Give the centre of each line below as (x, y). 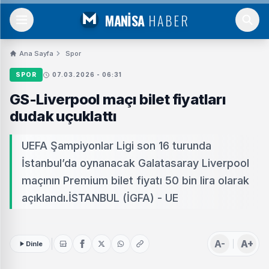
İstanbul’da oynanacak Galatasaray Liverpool (135, 163)
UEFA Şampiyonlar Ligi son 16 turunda (116, 146)
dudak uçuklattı (63, 116)
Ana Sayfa (36, 53)
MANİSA (125, 20)
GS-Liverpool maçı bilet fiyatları (118, 99)
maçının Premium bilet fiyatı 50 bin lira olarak (135, 180)
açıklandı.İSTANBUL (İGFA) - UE (100, 198)
